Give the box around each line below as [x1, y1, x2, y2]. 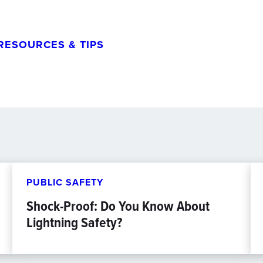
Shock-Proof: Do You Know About [26, 195, 210, 217]
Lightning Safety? [26, 212, 123, 233]
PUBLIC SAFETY [26, 176, 104, 189]
